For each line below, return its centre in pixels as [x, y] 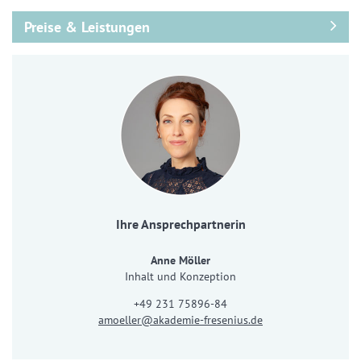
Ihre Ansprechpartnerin [180, 224]
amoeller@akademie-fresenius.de [180, 320]
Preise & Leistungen [87, 27]
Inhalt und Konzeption [180, 276]
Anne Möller [180, 260]
